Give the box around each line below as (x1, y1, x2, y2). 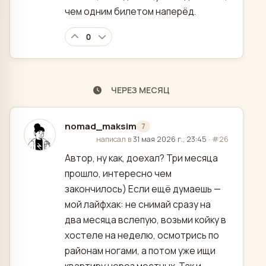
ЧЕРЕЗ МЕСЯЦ (110, 84, 170, 96)
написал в (96, 134, 133, 145)
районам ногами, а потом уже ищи (65, 244, 216, 258)
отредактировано (64, 132, 148, 145)
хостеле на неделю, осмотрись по (65, 229, 219, 242)
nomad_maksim (65, 120, 137, 133)
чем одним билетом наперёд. (65, 5, 196, 18)
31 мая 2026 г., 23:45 (133, 134, 207, 145)
